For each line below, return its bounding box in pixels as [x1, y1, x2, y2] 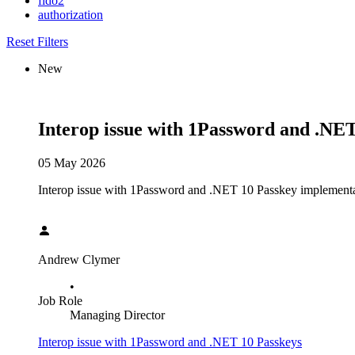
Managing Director [70, 307, 165, 322]
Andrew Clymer [38, 252, 120, 266]
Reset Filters [6, 34, 68, 48]
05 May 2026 [38, 155, 105, 170]
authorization [38, 7, 103, 21]
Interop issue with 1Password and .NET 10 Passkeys [38, 334, 302, 349]
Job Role [38, 293, 82, 307]
